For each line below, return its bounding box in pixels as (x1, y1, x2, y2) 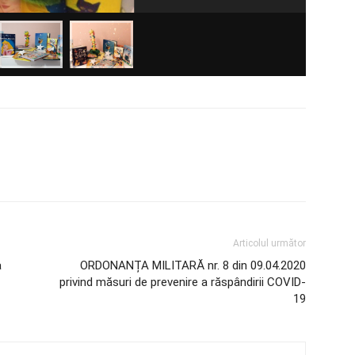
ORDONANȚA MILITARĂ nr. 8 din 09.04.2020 (80, 258, 306, 273)
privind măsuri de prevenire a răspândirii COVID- (59, 275, 306, 290)
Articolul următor (233, 238, 306, 250)
